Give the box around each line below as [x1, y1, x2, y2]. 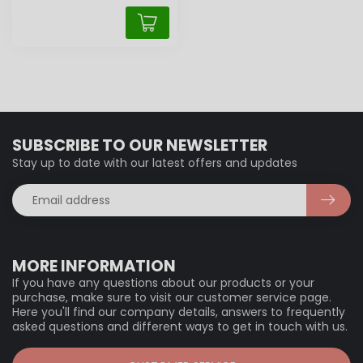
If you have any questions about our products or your [12, 275, 314, 292]
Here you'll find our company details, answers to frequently [12, 304, 345, 321]
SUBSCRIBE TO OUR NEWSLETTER [12, 134, 267, 157]
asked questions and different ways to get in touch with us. [12, 318, 348, 335]
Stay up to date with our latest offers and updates [12, 155, 297, 172]
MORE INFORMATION [12, 254, 176, 278]
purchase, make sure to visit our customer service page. [12, 289, 331, 306]
